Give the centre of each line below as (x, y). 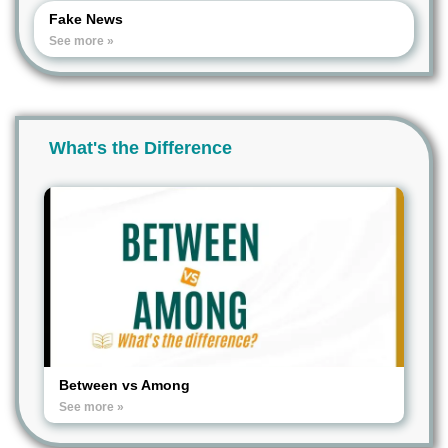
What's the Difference (140, 148)
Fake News (86, 19)
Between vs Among (124, 385)
